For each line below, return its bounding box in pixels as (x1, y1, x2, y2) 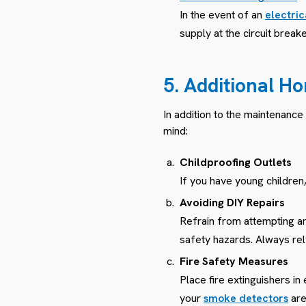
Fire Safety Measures (180, 253, 288, 268)
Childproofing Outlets (180, 154, 292, 169)
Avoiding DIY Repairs (180, 195, 285, 210)
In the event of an (180, 7, 265, 22)
